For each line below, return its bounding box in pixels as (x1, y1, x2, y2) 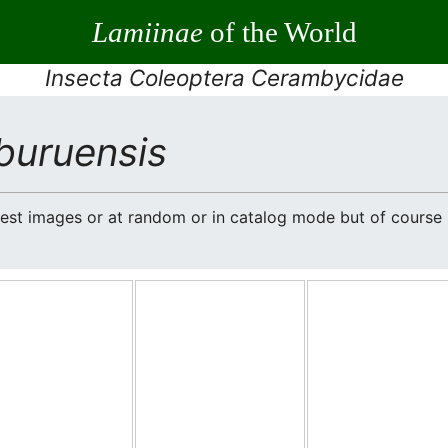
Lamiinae (91, 15, 203, 48)
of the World (202, 15, 357, 48)
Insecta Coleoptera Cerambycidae (44, 64, 404, 91)
